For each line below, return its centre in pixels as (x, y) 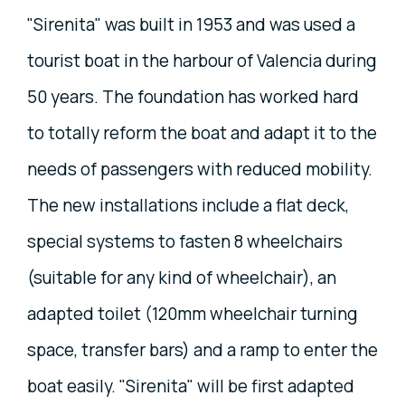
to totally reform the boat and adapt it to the (202, 132)
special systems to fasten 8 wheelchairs (185, 241)
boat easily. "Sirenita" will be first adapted (191, 386)
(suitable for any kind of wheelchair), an (182, 277)
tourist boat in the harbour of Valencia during (202, 60)
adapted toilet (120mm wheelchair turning (193, 313)
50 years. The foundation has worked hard (193, 96)
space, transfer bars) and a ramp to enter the (202, 349)
